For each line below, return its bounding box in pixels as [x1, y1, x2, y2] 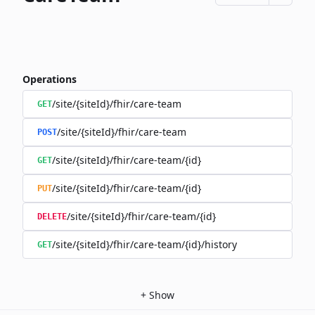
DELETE [37, 212, 67, 221]
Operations [22, 72, 77, 86]
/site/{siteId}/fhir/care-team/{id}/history [52, 238, 237, 251]
